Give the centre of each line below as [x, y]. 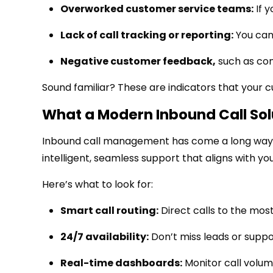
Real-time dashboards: [121, 263]
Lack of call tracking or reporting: [147, 35]
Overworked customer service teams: [157, 9]
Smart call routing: [109, 211]
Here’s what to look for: [97, 185]
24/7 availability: [105, 237]
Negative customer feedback [136, 62]
